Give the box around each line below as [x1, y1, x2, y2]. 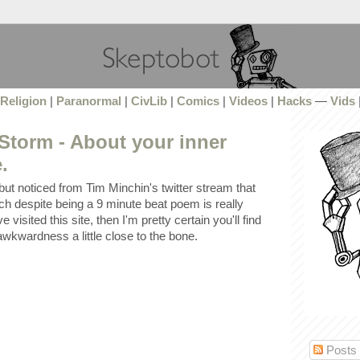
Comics [176, 94, 219, 108]
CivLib [130, 94, 167, 108]
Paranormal [55, 94, 121, 108]
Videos [228, 94, 268, 108]
